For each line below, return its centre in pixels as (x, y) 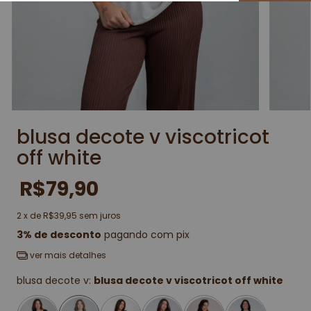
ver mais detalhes (67, 255)
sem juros (100, 216)
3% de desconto (59, 235)
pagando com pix (145, 235)
